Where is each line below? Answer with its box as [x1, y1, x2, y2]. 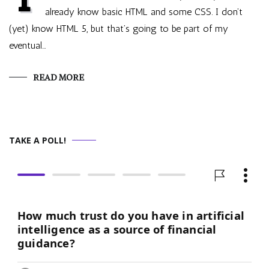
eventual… [9, 40, 46, 51]
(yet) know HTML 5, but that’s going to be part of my [9, 23, 228, 34]
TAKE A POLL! [9, 134, 66, 146]
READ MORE [33, 72, 84, 83]
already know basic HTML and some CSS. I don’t [45, 6, 243, 17]
